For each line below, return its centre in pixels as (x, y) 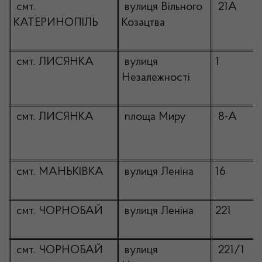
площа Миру (154, 117)
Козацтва (143, 23)
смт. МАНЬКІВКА (58, 172)
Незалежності (156, 78)
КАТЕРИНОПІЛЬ (56, 23)
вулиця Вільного (162, 7)
